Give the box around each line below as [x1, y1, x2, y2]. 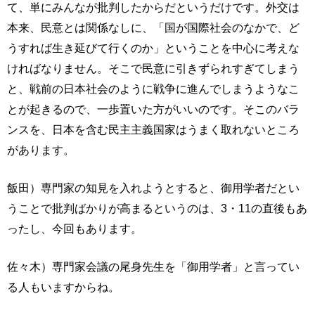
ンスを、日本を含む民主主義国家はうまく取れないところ [7, 123, 300, 136]
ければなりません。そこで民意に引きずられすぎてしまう [7, 62, 300, 75]
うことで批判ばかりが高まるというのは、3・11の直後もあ [7, 202, 307, 214]
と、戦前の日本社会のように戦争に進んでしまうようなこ [7, 82, 300, 95]
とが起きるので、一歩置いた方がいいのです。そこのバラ [7, 103, 300, 115]
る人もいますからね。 [7, 281, 120, 293]
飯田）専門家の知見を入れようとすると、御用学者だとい [7, 181, 300, 194]
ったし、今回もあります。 [7, 222, 142, 235]
